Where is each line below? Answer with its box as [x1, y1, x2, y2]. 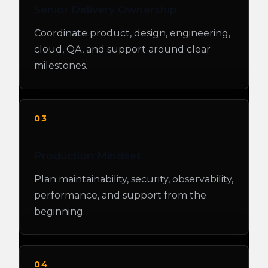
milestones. [34, 59, 87, 71]
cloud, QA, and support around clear [34, 43, 211, 55]
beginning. [34, 206, 85, 218]
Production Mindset [34, 148, 141, 162]
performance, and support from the [34, 190, 206, 202]
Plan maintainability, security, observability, [34, 173, 233, 185]
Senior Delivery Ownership [34, 2, 177, 16]
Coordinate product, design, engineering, [34, 27, 230, 39]
